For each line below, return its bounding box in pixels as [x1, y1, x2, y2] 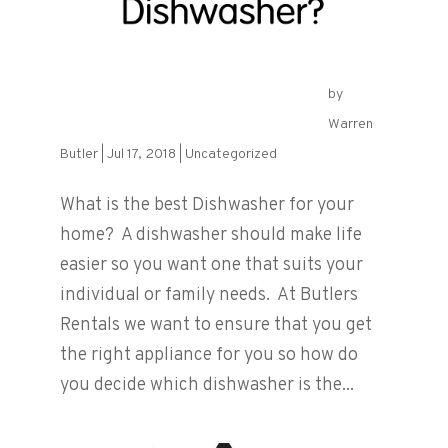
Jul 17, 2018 [106, 146, 176, 164]
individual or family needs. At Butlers [59, 284, 358, 308]
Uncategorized [184, 146, 277, 164]
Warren [327, 116, 373, 134]
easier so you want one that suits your [59, 254, 363, 278]
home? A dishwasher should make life [59, 224, 362, 248]
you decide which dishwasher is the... [59, 374, 354, 398]
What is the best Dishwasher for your [59, 194, 354, 218]
